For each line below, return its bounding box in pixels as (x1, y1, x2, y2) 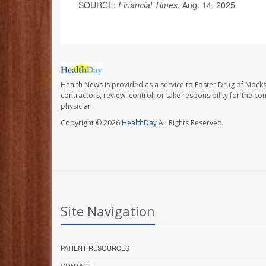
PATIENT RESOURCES (61, 243, 129, 253)
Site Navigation (61, 202, 155, 220)
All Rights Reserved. (157, 118, 224, 128)
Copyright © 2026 (61, 118, 122, 128)
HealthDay (122, 118, 157, 128)
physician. (61, 101, 94, 112)
